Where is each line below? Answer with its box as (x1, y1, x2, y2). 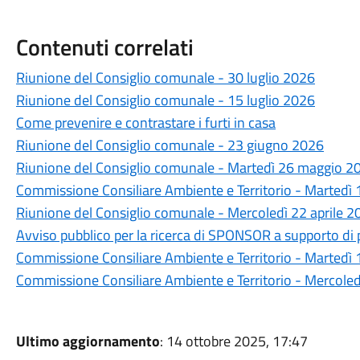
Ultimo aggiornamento (15, 330, 160, 352)
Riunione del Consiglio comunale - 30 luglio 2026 (15, 67, 315, 88)
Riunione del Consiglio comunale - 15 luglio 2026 (15, 89, 315, 111)
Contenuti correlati (15, 30, 194, 64)
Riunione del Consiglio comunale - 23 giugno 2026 (15, 134, 324, 156)
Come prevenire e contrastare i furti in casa (15, 112, 276, 133)
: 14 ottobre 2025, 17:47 (159, 330, 308, 352)
